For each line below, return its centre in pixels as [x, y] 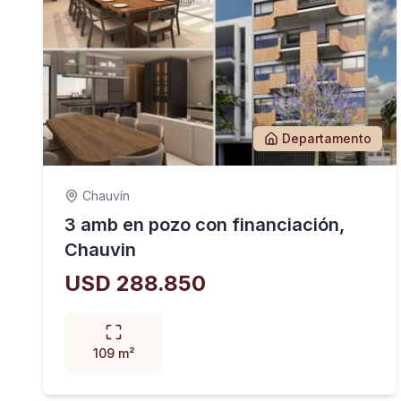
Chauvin [100, 250]
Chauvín [106, 196]
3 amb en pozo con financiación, [205, 225]
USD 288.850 [135, 283]
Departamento [326, 138]
